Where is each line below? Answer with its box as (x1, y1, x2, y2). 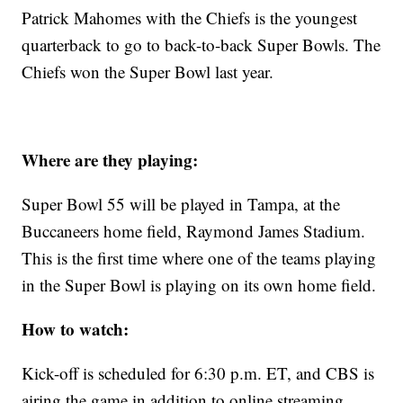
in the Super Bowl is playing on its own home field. (22, 273, 377, 297)
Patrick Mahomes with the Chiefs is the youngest (22, 6, 358, 30)
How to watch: (22, 317, 130, 342)
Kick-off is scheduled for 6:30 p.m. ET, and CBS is (22, 362, 375, 385)
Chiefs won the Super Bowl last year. (22, 60, 274, 84)
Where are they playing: (22, 148, 199, 173)
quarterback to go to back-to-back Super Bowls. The (22, 33, 381, 57)
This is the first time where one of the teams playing (22, 246, 377, 270)
